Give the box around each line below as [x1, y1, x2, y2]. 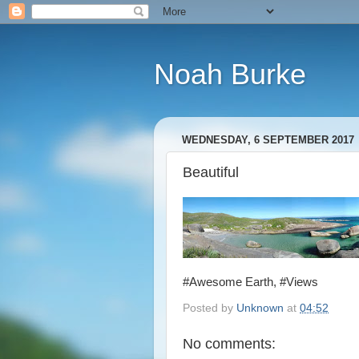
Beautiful [183, 163, 239, 180]
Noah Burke [154, 58, 306, 91]
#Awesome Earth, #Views [183, 275, 318, 288]
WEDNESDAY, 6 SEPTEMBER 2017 [182, 134, 354, 147]
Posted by [183, 301, 236, 314]
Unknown [236, 301, 284, 314]
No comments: [183, 336, 276, 353]
